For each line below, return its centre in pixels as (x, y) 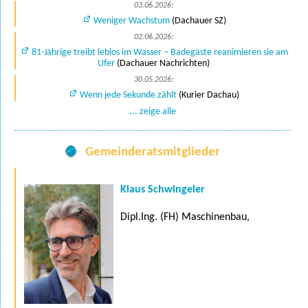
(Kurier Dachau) (208, 96)
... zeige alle (153, 112)
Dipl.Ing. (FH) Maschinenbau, (185, 218)
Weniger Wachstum (131, 21)
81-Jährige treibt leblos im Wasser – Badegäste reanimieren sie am (159, 53)
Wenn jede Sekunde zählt (128, 96)
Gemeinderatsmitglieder (153, 153)
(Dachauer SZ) (198, 21)
